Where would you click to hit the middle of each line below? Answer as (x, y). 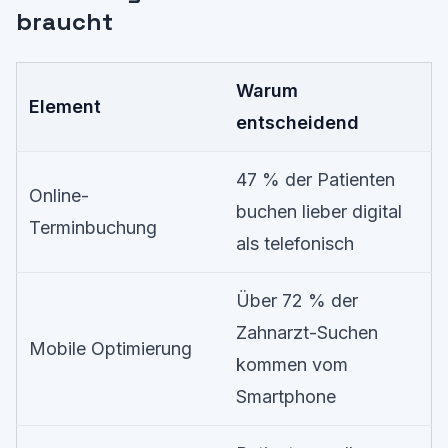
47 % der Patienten (315, 179)
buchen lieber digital (319, 211)
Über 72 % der (297, 300)
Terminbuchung (93, 227)
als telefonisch (295, 243)
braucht (64, 21)
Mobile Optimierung (110, 348)
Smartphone (286, 396)
